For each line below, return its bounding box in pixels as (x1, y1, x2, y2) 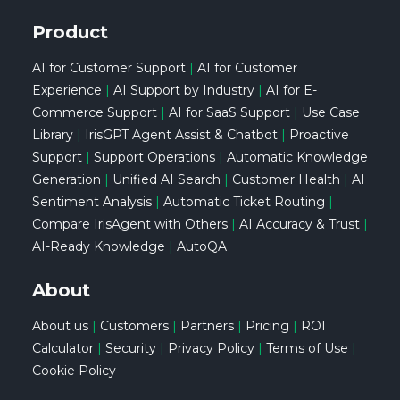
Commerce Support (31, 104, 157, 121)
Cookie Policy (31, 362, 116, 379)
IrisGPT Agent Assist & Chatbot (84, 126, 278, 143)
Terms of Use (265, 339, 348, 356)
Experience (31, 81, 102, 98)
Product (31, 21, 108, 43)
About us (31, 317, 88, 334)
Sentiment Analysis (31, 193, 152, 210)
